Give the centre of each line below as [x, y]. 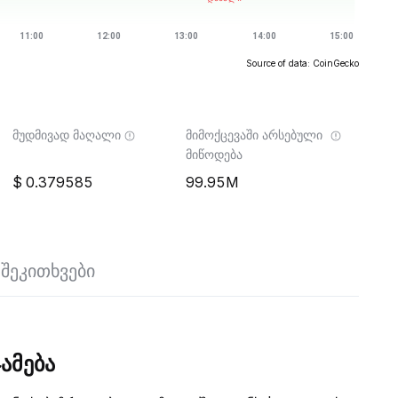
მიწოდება [214, 154]
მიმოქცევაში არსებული [254, 135]
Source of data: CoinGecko [302, 63]
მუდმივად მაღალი [67, 135]
